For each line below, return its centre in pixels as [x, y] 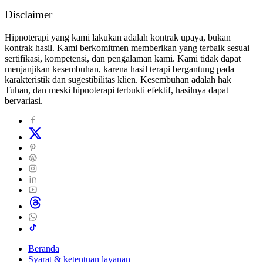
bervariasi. [24, 101]
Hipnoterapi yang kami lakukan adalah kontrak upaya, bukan [118, 38]
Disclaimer [28, 15]
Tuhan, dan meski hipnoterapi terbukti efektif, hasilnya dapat [117, 90]
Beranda [44, 249]
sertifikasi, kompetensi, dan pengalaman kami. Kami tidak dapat [123, 59]
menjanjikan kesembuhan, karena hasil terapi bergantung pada [119, 69]
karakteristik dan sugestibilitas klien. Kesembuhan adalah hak [118, 80]
